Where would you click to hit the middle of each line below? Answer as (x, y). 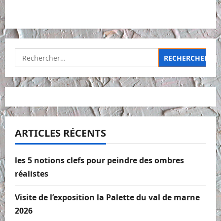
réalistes (32, 174)
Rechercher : (39, 55)
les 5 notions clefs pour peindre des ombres (99, 161)
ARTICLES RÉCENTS (60, 133)
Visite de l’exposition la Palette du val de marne (107, 198)
